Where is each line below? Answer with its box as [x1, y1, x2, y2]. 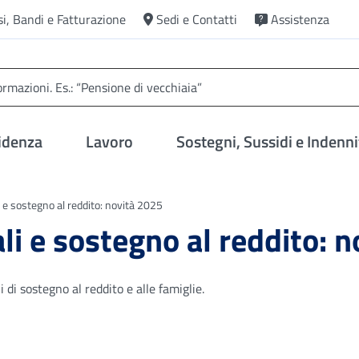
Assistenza [271, 10, 329, 29]
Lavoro [86, 129, 134, 154]
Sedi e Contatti [156, 10, 237, 29]
